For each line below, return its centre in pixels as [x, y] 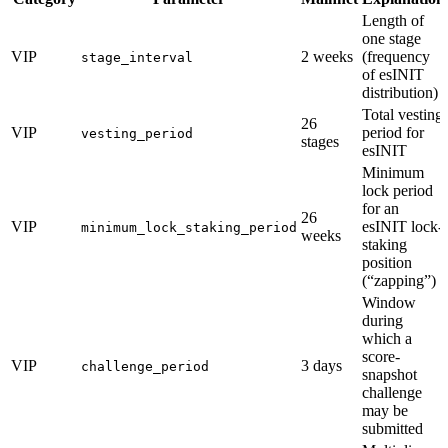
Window [389, 302]
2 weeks [327, 56]
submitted [392, 428]
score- [381, 356]
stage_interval [137, 57]
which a [387, 338]
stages [320, 141]
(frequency [396, 56]
